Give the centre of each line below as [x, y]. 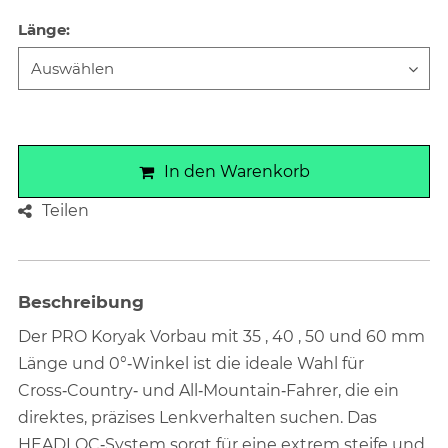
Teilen [66, 211]
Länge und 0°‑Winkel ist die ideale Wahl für [191, 364]
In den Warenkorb [236, 172]
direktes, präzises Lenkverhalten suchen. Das [198, 418]
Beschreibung [81, 302]
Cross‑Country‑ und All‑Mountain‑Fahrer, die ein [209, 391]
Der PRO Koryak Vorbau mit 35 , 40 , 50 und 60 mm [222, 337]
